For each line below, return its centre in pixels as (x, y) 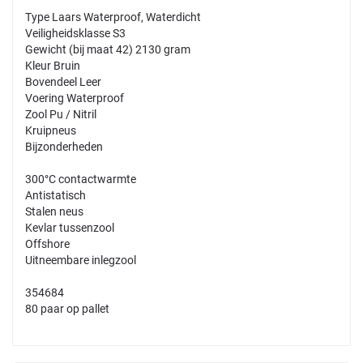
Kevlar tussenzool (70, 227)
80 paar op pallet (67, 308)
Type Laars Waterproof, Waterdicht (113, 17)
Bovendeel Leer (63, 81)
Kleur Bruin (53, 65)
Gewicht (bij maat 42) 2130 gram (108, 49)
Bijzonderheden (64, 146)
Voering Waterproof (75, 98)
